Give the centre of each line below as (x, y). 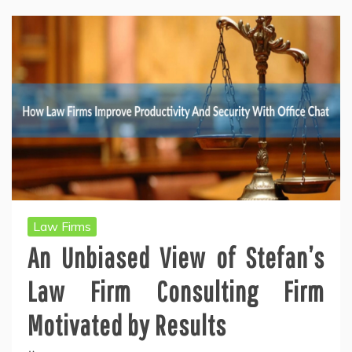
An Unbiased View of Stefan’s (176, 257)
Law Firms (62, 226)
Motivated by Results (127, 324)
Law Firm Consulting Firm (176, 291)
